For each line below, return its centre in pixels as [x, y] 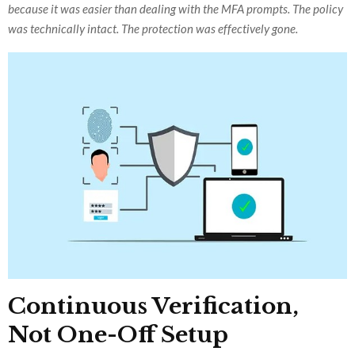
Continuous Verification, [153, 306]
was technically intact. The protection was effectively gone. [153, 29]
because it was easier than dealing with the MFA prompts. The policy [176, 9]
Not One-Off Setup [118, 334]
